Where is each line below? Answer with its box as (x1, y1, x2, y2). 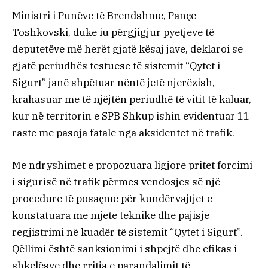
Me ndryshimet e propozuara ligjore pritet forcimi (12, 158, 252, 172)
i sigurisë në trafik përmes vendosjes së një (12, 175, 220, 188)
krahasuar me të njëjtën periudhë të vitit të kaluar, (12, 92, 251, 106)
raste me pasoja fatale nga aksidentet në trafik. (12, 126, 234, 139)
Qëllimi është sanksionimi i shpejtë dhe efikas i (12, 242, 237, 255)
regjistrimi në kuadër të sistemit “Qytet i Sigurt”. (12, 225, 243, 239)
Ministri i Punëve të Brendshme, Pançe (12, 8, 196, 22)
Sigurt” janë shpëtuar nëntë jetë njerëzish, (12, 75, 215, 89)
